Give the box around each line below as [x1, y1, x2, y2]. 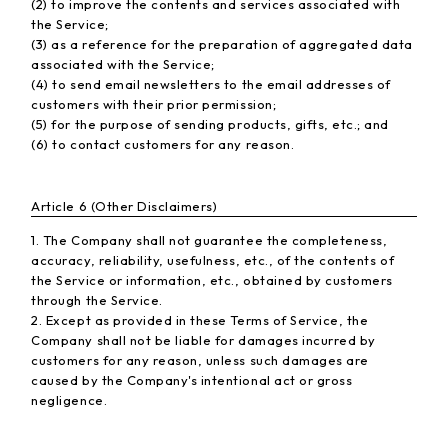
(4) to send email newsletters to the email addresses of [31, 75, 391, 92]
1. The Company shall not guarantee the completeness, [31, 232, 388, 249]
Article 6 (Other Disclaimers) [31, 198, 218, 215]
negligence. [31, 392, 108, 409]
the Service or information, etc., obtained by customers [31, 272, 393, 289]
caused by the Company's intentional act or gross [31, 372, 353, 389]
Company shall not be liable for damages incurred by [31, 332, 376, 349]
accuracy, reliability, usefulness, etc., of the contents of [31, 252, 395, 269]
